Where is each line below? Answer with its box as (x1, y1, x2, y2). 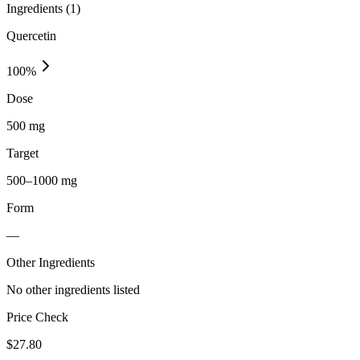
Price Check (6, 309, 68, 324)
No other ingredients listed (6, 282, 140, 297)
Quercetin (6, 28, 56, 43)
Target (6, 145, 39, 160)
